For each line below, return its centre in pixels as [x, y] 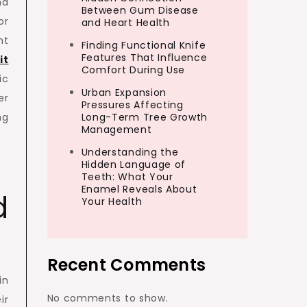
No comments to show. [108, 298]
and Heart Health [125, 23]
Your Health [112, 201]
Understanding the [130, 152]
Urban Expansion [124, 93]
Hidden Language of [134, 164]
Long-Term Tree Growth [145, 117]
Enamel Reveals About [139, 189]
